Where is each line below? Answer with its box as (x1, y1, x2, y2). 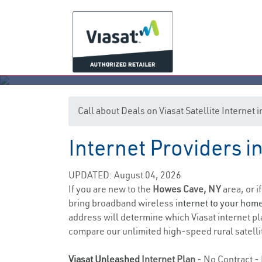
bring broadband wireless (68, 197, 175, 209)
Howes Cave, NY (153, 183, 223, 195)
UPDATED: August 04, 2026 (68, 169, 181, 181)
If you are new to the (68, 183, 153, 195)
